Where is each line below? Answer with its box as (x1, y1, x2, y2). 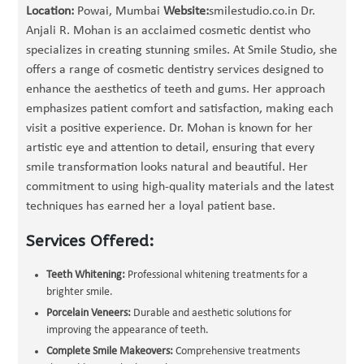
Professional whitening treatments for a (125, 269, 309, 281)
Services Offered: (26, 232, 154, 250)
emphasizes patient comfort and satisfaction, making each (26, 102, 334, 115)
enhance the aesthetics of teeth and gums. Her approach (26, 83, 326, 96)
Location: (26, 5, 75, 18)
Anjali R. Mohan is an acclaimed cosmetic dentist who (26, 24, 311, 37)
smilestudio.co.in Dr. (209, 5, 316, 18)
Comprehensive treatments (173, 345, 301, 357)
